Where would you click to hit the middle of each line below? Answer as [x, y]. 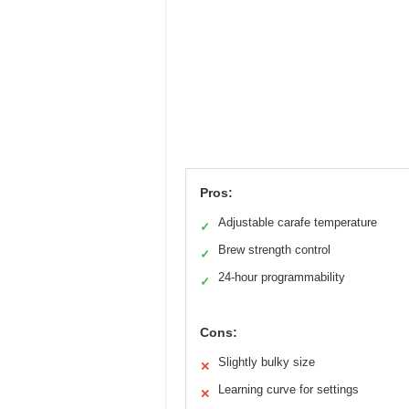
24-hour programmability [282, 278]
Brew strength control [274, 250]
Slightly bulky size [267, 362]
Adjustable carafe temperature [298, 223]
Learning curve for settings [288, 390]
